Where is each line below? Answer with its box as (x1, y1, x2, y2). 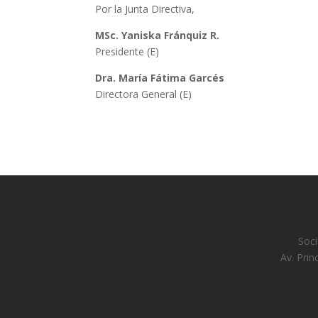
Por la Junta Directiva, (95, 2, 195, 16)
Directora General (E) (95, 87, 192, 102)
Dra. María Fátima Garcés (95, 71, 225, 85)
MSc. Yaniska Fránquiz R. (95, 28, 220, 43)
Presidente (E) (95, 45, 160, 59)
